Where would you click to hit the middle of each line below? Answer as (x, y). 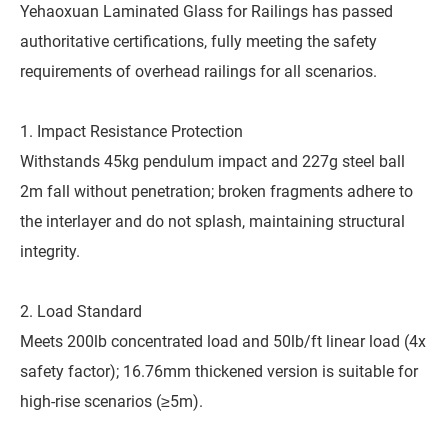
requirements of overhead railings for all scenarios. (198, 72)
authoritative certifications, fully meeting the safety (198, 42)
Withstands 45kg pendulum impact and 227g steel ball (212, 162)
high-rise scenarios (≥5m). (111, 402)
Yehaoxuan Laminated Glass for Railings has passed (206, 12)
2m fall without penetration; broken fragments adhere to (216, 192)
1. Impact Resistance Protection (131, 132)
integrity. (50, 252)
